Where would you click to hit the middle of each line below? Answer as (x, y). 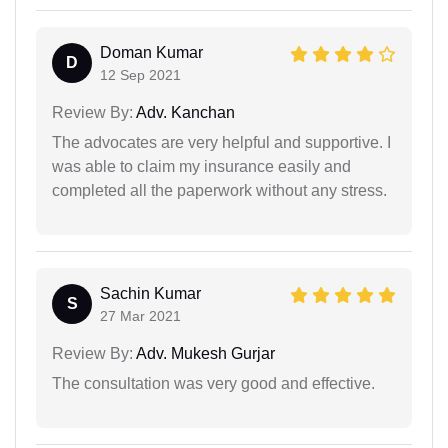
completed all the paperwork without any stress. (219, 190)
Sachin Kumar (150, 293)
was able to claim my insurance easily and (201, 166)
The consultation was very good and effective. (213, 383)
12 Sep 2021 (140, 74)
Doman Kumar (151, 52)
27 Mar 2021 (140, 315)
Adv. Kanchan (184, 112)
